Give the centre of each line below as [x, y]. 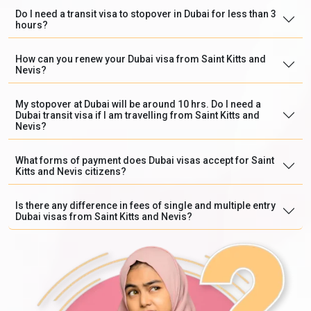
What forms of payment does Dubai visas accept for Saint [145, 160]
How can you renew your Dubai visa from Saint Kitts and [141, 59]
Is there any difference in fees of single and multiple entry [145, 205]
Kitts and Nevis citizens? [71, 171]
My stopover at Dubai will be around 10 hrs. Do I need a [138, 104]
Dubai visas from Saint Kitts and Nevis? [104, 216]
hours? [32, 25]
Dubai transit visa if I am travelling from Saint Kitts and [137, 115]
